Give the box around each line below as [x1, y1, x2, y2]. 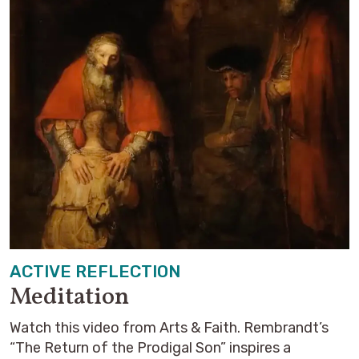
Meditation [10, 280, 129, 314]
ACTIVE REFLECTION [10, 261, 180, 281]
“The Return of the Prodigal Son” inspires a [10, 339, 291, 357]
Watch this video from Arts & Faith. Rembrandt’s [10, 319, 329, 337]
